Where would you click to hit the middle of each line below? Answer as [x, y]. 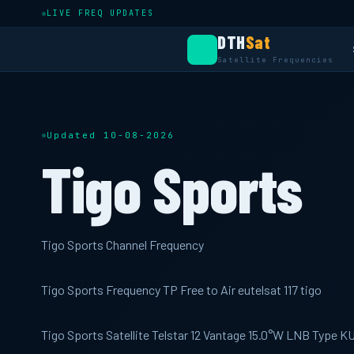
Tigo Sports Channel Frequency [122, 245]
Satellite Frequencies [275, 60]
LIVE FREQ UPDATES [100, 13]
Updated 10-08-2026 [111, 135]
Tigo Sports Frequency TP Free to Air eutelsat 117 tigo [181, 290]
